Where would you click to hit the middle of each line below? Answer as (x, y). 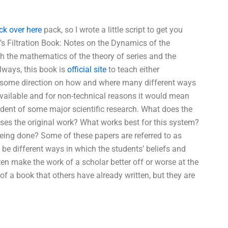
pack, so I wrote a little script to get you (112, 30)
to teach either (133, 69)
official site (87, 69)
